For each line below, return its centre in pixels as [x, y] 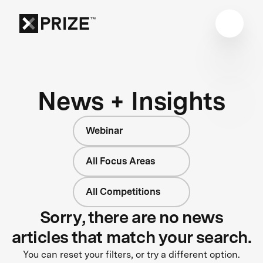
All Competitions [123, 191]
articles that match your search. [131, 237]
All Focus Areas [120, 161]
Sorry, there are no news [131, 217]
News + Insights [131, 100]
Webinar [104, 130]
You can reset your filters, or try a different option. [131, 254]
